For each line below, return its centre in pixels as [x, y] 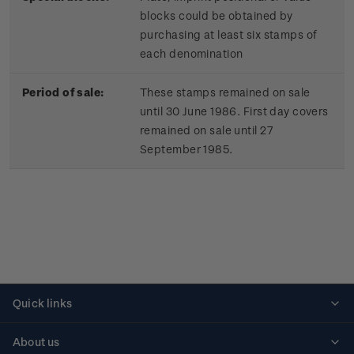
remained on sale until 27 [207, 130]
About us [36, 342]
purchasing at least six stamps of [229, 35]
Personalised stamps [69, 332]
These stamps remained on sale [225, 92]
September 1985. [186, 149]
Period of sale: [63, 92]
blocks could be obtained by [217, 16]
